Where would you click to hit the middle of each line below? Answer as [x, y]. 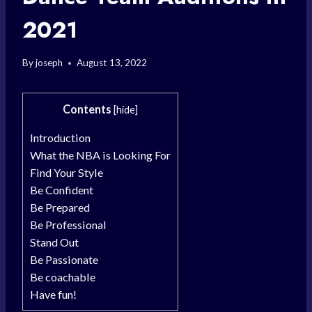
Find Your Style [67, 173]
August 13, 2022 [112, 63]
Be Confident [62, 190]
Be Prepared [60, 208]
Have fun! [53, 295]
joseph [49, 63]
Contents [87, 109]
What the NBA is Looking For [100, 155]
